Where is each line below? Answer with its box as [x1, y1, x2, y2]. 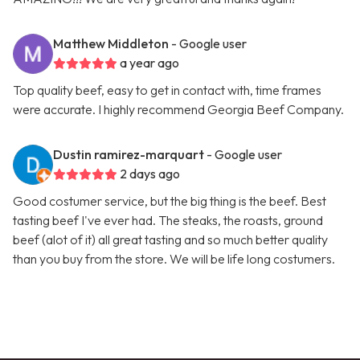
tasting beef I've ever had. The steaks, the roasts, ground [13, 212, 323, 229]
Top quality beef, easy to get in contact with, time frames [13, 82, 321, 99]
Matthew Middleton [53, 35, 169, 52]
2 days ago [120, 166, 180, 182]
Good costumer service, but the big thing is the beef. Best [13, 193, 326, 210]
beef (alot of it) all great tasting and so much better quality [13, 231, 328, 248]
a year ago [120, 55, 179, 72]
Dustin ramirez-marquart [53, 146, 204, 163]
